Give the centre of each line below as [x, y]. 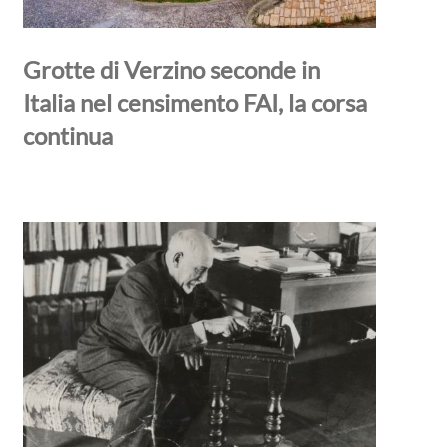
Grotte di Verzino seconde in [171, 69]
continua [67, 135]
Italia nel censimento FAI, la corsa [194, 102]
